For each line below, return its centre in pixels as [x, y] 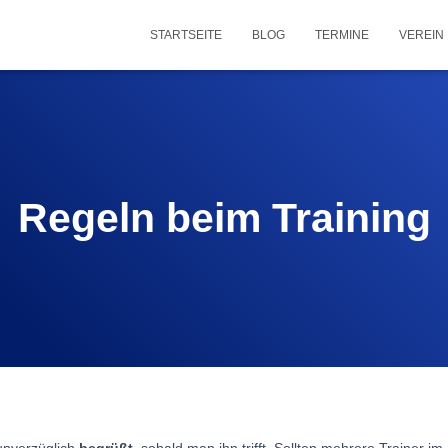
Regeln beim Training [224, 218]
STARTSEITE [186, 35]
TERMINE [342, 35]
